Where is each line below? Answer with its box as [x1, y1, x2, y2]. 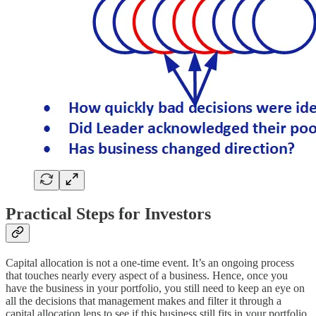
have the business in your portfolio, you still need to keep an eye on [6, 281, 305, 294]
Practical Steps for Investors [6, 204, 211, 223]
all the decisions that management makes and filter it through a [6, 294, 281, 307]
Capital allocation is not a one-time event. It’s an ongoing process [6, 256, 294, 269]
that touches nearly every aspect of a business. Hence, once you [6, 269, 288, 281]
